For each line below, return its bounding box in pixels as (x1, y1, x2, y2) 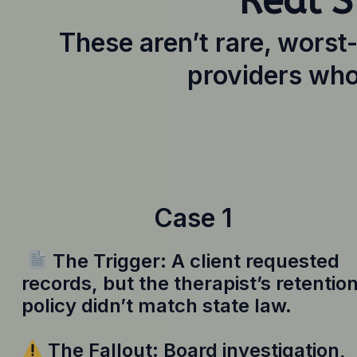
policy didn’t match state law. (22, 293, 292, 317)
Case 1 (154, 202, 232, 233)
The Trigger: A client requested (48, 249, 340, 273)
